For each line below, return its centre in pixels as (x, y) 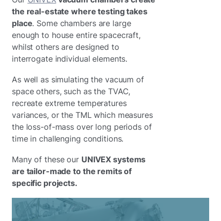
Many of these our (47, 159)
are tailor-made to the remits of (72, 171)
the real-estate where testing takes (80, 11)
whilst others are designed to (66, 47)
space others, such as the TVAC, (71, 91)
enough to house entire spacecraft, (76, 35)
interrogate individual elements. (70, 59)
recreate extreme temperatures (69, 103)
